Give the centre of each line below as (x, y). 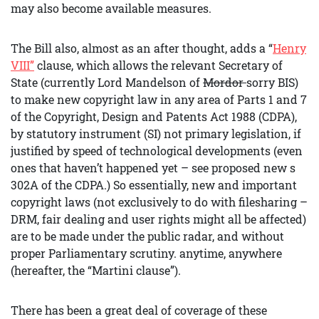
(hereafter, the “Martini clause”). (96, 270)
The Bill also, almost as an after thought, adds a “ (142, 48)
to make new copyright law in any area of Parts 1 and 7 (159, 99)
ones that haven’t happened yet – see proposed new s (153, 168)
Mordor (225, 82)
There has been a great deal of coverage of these (139, 310)
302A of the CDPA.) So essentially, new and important (154, 185)
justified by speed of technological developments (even (157, 151)
